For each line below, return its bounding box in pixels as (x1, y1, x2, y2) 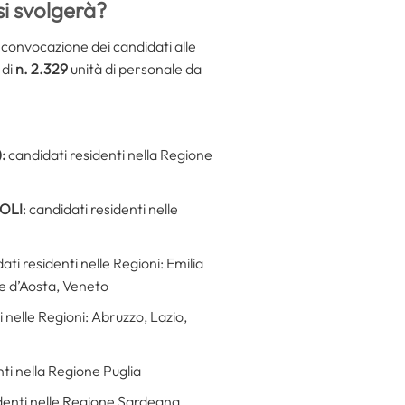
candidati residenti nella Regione (7, 146, 212, 165)
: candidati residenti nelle (22, 199, 178, 218)
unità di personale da (71, 59, 202, 78)
